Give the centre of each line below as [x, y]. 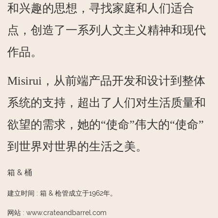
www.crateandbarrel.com [66, 212]
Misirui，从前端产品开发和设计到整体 [106, 81]
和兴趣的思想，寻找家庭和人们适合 [101, 8]
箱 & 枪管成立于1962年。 [78, 193]
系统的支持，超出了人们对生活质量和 [107, 102]
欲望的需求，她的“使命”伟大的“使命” [106, 124]
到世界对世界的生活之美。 [77, 146]
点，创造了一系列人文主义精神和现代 [107, 30]
